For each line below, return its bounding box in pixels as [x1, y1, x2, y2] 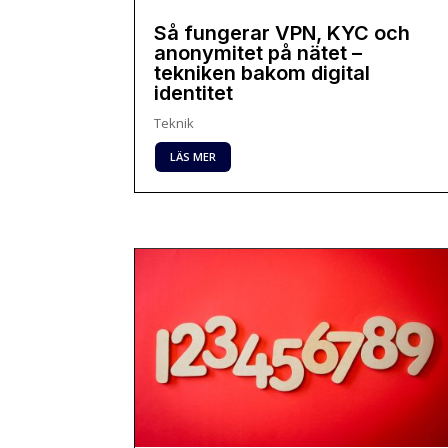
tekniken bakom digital [154, 60, 371, 85]
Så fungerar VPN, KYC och [154, 20, 411, 45]
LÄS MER [170, 149, 217, 165]
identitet [154, 80, 234, 105]
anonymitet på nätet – [154, 40, 363, 65]
